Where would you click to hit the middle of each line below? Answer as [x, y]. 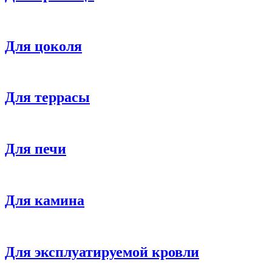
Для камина [45, 200]
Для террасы [47, 97]
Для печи [36, 149]
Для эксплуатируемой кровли [102, 252]
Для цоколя [43, 46]
